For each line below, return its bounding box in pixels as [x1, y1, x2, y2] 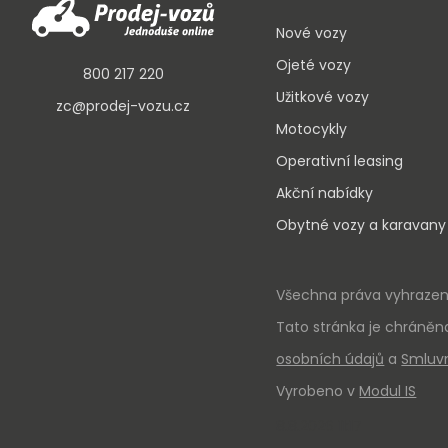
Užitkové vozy [276, 87, 370, 107]
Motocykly [276, 119, 348, 139]
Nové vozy [276, 23, 348, 43]
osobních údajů [276, 348, 385, 369]
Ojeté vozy [276, 55, 352, 75]
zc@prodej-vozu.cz [56, 95, 191, 116]
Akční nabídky [276, 183, 374, 203]
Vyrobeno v [276, 380, 360, 401]
